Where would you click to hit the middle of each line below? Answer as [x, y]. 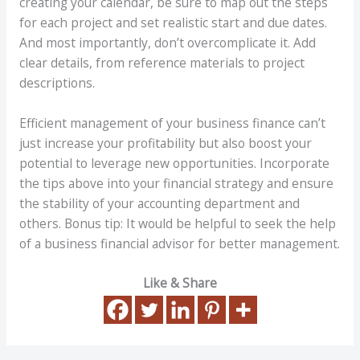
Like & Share [180, 283]
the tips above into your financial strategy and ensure [176, 183]
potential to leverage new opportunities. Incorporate [174, 163]
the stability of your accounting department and [159, 203]
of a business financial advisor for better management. [179, 243]
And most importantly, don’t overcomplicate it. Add [167, 42]
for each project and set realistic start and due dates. [173, 22]
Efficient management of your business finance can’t [172, 123]
